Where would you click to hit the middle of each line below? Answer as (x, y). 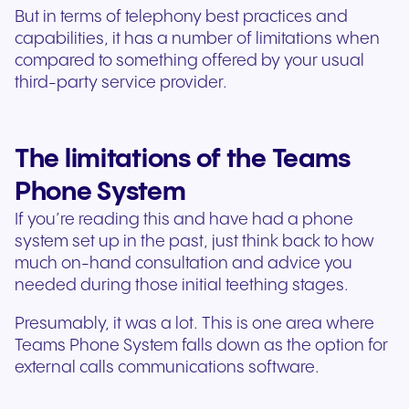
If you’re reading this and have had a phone (184, 220)
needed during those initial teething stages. (184, 286)
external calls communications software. (169, 368)
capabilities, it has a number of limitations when (197, 39)
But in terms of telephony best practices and (181, 17)
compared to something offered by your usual (189, 61)
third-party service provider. (121, 83)
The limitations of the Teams (183, 160)
